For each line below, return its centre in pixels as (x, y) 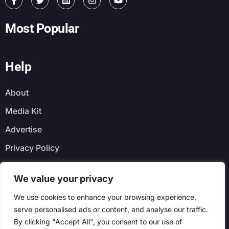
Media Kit (23, 111)
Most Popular (42, 28)
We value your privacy (64, 179)
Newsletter (35, 192)
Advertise (24, 129)
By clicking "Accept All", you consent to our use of (98, 222)
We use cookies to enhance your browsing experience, (105, 197)
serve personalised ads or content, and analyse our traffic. (111, 209)
